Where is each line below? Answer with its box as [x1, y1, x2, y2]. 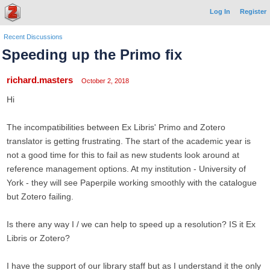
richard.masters [7, 75, 73, 85]
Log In [210, 8, 230, 15]
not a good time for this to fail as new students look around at [7, 150, 239, 160]
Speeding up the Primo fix [2, 46, 182, 63]
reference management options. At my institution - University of [7, 164, 246, 174]
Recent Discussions [4, 33, 63, 40]
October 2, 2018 [81, 77, 129, 84]
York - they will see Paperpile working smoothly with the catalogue [7, 178, 257, 187]
